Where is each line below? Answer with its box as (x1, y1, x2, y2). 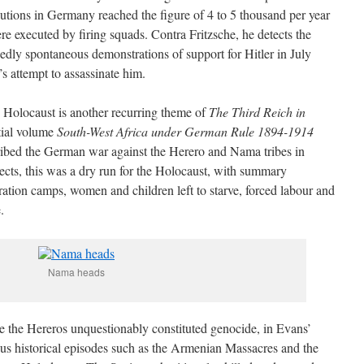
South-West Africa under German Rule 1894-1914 (57, 123, 314, 140)
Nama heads (48, 265, 105, 279)
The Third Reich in (209, 103, 305, 120)
